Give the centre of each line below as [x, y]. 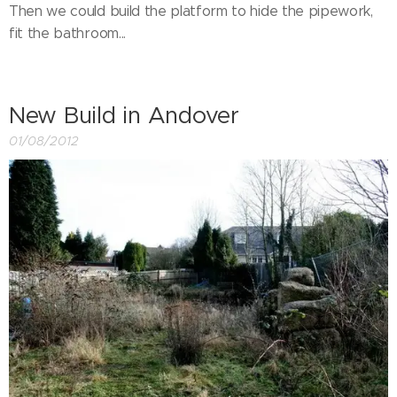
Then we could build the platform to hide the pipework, [191, 11]
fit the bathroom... [67, 33]
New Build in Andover [124, 115]
